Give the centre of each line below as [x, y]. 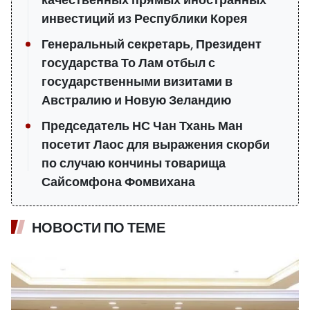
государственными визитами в [137, 81]
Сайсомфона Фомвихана [118, 182]
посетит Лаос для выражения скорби [156, 144]
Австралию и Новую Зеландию [136, 100]
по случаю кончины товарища [134, 163]
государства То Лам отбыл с [128, 63]
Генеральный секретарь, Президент [152, 44]
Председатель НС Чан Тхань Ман [142, 126]
